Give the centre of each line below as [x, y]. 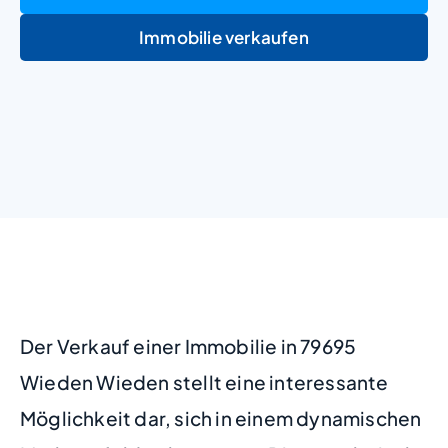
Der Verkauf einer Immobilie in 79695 [188, 345]
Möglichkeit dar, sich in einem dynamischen [221, 417]
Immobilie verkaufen [224, 36]
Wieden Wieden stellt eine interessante [204, 381]
